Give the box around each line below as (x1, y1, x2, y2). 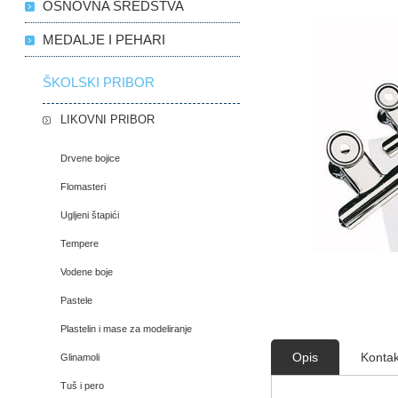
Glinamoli (60, 352, 100, 363)
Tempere (60, 238, 99, 250)
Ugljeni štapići (60, 210, 120, 221)
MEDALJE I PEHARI (43, 32, 166, 48)
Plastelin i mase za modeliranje (60, 323, 193, 335)
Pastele (60, 295, 93, 306)
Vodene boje (60, 267, 114, 278)
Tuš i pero (60, 380, 105, 392)
